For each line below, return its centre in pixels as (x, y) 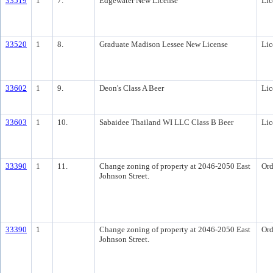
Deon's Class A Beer (132, 88)
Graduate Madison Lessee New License (164, 44)
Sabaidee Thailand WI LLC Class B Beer (166, 122)
